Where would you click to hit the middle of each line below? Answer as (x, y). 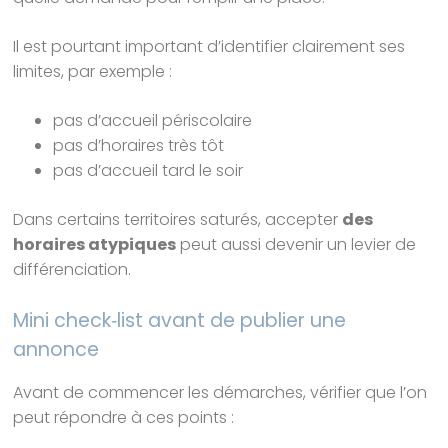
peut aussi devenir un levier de (296, 245)
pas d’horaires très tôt (139, 146)
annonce (56, 350)
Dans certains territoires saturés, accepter (178, 220)
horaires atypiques (95, 245)
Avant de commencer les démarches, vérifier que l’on (220, 393)
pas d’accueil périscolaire (153, 121)
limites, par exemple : (93, 72)
